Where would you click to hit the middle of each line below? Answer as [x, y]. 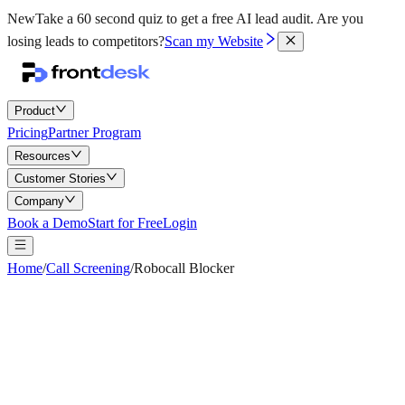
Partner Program [94, 132]
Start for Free [125, 223]
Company [39, 201]
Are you [340, 19]
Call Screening [88, 268]
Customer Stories [60, 179]
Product [35, 111]
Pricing [28, 132]
